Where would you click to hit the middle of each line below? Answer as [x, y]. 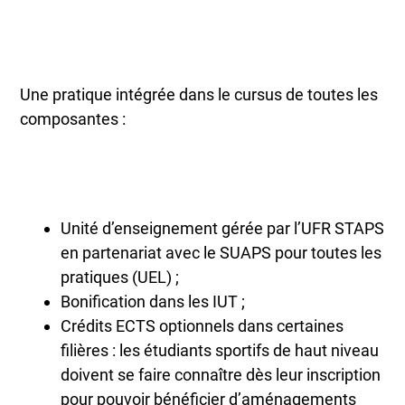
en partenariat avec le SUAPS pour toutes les [221, 252]
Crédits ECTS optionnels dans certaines [202, 325]
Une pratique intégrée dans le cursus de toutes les [199, 95]
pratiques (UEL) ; [120, 277]
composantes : [73, 119]
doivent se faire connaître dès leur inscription [221, 374]
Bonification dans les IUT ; [153, 301]
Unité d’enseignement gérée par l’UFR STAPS [223, 228]
